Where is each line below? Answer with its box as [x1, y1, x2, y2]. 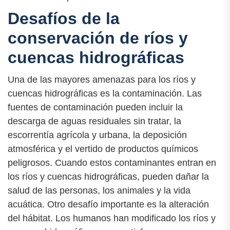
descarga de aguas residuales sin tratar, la [8, 116, 181, 127]
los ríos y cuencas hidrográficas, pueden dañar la [8, 171, 209, 182]
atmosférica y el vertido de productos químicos [8, 144, 198, 155]
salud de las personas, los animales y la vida [8, 185, 190, 196]
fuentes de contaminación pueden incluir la [8, 102, 183, 113]
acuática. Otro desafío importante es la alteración [8, 199, 209, 210]
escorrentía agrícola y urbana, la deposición [8, 130, 187, 141]
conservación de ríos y [8, 29, 188, 48]
